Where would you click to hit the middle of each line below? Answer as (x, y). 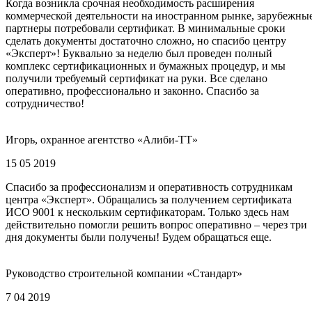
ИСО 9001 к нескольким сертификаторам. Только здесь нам (147, 212)
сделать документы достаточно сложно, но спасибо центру (146, 41)
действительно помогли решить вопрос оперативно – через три (156, 225)
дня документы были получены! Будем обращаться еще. (139, 237)
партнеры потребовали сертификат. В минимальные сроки (146, 29)
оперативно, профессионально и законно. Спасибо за (132, 91)
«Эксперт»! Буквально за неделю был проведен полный (139, 54)
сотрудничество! (45, 104)
